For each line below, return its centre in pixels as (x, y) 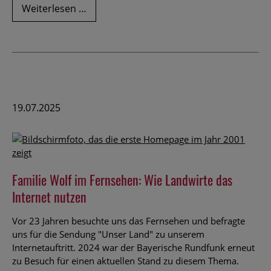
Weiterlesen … (54, 9)
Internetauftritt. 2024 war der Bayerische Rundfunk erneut (133, 248)
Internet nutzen (49, 197)
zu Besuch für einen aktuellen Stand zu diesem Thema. (126, 261)
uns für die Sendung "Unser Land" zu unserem (108, 234)
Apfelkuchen (114, 21)
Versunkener (115, 8)
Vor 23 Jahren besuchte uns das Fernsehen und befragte (129, 221)
